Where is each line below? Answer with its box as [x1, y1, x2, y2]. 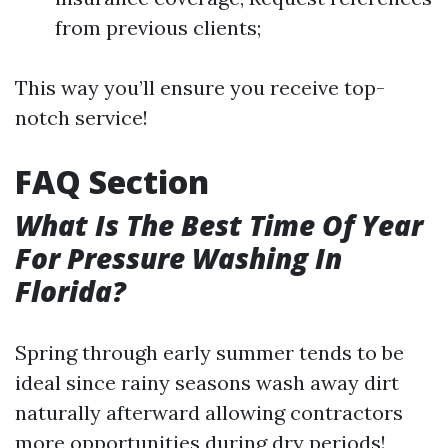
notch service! [15, 105, 148, 130]
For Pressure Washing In [15, 239, 342, 277]
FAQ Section [15, 160, 209, 203]
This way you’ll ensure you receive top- [15, 75, 385, 100]
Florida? [15, 272, 126, 310]
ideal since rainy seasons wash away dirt [15, 370, 399, 395]
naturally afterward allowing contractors [15, 400, 403, 425]
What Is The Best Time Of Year [15, 206, 423, 244]
